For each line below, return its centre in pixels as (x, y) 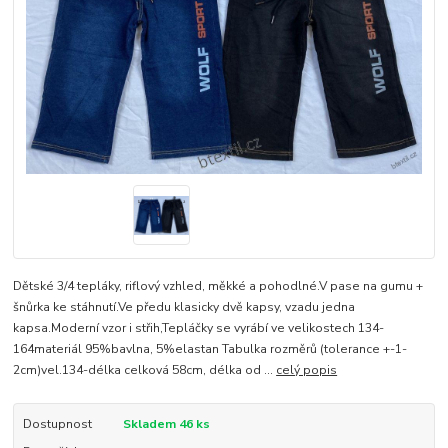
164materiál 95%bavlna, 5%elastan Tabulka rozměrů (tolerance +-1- (210, 349)
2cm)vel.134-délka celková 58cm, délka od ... (145, 370)
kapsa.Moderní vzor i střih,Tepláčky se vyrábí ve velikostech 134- (199, 328)
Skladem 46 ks (166, 424)
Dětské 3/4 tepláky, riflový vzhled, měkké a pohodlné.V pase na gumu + (218, 286)
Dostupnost (57, 424)
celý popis (307, 370)
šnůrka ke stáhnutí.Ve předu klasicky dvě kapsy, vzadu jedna (184, 307)
